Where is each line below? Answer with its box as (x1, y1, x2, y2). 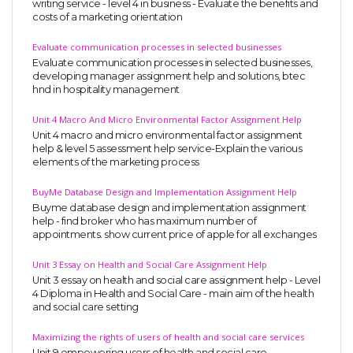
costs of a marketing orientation (32, 11, 182, 24)
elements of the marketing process (32, 156, 199, 169)
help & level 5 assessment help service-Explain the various (32, 143, 302, 155)
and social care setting (32, 301, 139, 314)
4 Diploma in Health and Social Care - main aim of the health (32, 288, 314, 300)
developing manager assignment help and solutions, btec (32, 70, 305, 83)
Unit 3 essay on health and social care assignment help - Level (32, 274, 320, 287)
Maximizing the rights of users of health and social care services (32, 331, 304, 344)
